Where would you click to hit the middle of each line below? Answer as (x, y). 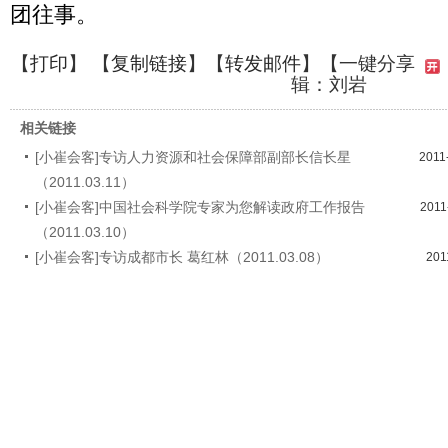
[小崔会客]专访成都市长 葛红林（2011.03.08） (182, 256)
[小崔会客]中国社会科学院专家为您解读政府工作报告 (200, 206)
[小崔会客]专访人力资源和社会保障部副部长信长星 (193, 156)
